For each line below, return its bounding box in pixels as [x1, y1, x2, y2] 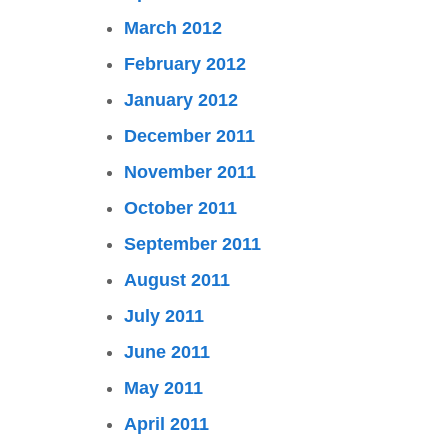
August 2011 [124, 270, 230, 290]
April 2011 [124, 414, 209, 434]
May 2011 [124, 378, 203, 398]
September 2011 [124, 234, 261, 254]
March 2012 [124, 18, 222, 38]
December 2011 [124, 126, 255, 146]
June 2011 [124, 342, 210, 362]
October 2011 [124, 198, 237, 218]
